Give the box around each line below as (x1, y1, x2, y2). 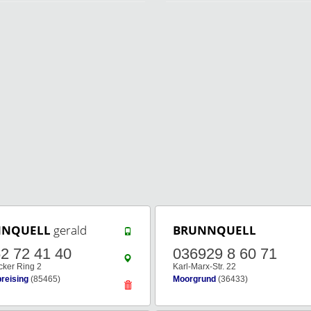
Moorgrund (173, 274, 216, 284)
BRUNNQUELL (173, 222, 256, 238)
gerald (51, 222, 87, 238)
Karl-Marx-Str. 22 (173, 262, 236, 271)
